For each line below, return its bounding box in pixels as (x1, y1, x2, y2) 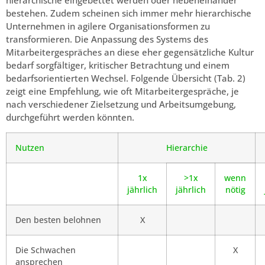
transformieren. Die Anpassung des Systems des (6, 33, 208, 46)
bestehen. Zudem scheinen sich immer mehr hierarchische (6, 7, 251, 20)
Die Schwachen (15, 244, 76, 256)
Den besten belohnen (15, 214, 101, 225)
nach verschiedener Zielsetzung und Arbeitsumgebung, (6, 98, 236, 111)
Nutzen (15, 142, 44, 153)
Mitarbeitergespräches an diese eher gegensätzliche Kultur (6, 46, 254, 59)
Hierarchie (166, 142, 208, 153)
